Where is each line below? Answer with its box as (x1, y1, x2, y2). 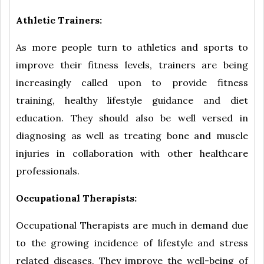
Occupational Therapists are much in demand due (16, 219, 248, 232)
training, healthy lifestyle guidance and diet (16, 94, 248, 107)
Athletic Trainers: (16, 14, 102, 27)
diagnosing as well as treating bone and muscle (16, 130, 248, 142)
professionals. (16, 165, 80, 177)
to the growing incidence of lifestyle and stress (16, 237, 248, 249)
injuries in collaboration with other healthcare (16, 147, 248, 160)
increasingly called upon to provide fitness (16, 77, 248, 89)
